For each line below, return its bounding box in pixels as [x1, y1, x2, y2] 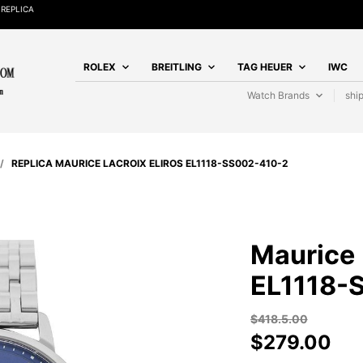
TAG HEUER [237, 61, 293, 73]
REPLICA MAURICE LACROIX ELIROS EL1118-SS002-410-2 [11, 157, 288, 169]
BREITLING [152, 61, 202, 73]
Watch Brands [247, 89, 310, 101]
